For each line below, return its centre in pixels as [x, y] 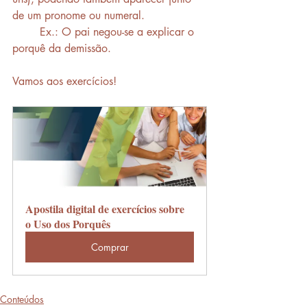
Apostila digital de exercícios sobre [106, 208]
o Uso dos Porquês [68, 223]
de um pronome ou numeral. [80, 15]
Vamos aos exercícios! [64, 81]
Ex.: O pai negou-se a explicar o [26, 32]
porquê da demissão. [62, 48]
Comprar [110, 247]
